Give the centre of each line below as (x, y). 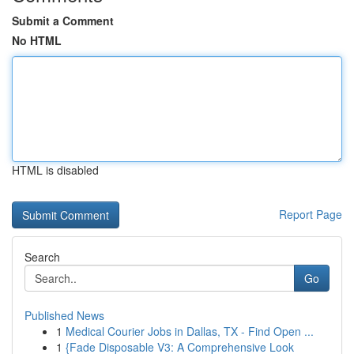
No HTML (37, 40)
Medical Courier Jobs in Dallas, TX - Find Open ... (190, 331)
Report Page (311, 214)
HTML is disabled (55, 170)
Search (42, 257)
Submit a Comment (63, 21)
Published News (64, 315)
